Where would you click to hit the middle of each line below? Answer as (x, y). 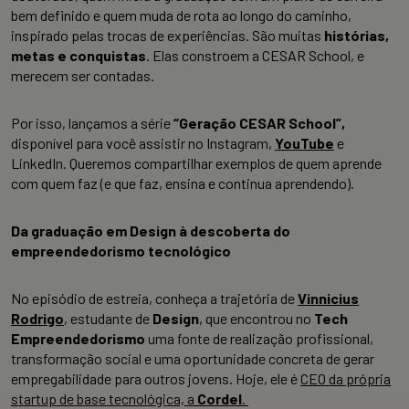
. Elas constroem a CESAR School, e (255, 56)
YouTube (304, 143)
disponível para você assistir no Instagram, (143, 143)
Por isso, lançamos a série (92, 123)
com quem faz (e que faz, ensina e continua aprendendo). (183, 184)
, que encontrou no (257, 319)
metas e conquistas (79, 56)
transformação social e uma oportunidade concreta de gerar (193, 359)
